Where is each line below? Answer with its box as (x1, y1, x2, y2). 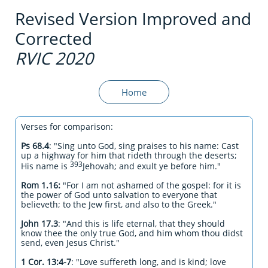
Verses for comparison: (21, 121, 113, 132)
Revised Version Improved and (15, 7, 251, 30)
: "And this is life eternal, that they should (58, 218, 225, 229)
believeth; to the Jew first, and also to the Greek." (21, 199, 217, 210)
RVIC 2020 (15, 47, 93, 69)
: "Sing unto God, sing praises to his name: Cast (49, 140, 239, 151)
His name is (21, 160, 70, 172)
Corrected (15, 27, 92, 50)
